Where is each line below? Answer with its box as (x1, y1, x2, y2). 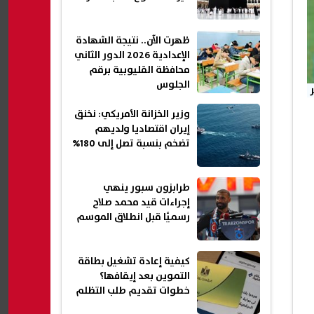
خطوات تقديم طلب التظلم (76, 283, 190, 299)
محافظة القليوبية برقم (89, 62, 190, 78)
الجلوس (156, 77, 190, 93)
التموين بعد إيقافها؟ (100, 268, 190, 285)
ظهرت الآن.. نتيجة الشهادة (76, 33, 190, 49)
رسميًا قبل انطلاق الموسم (76, 210, 190, 226)
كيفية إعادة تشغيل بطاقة (78, 254, 190, 270)
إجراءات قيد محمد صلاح (93, 195, 190, 211)
